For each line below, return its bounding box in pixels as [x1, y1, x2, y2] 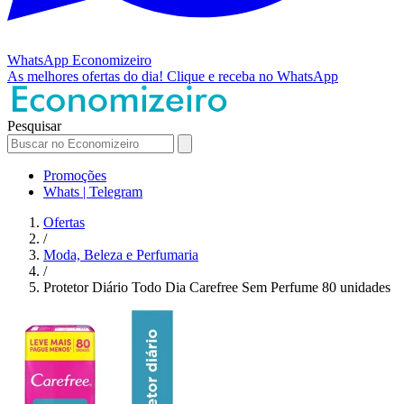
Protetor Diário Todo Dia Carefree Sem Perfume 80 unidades [43, 279, 390, 295]
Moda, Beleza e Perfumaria [43, 246, 198, 262]
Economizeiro [72, 51, 151, 68]
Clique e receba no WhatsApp [167, 68, 338, 84]
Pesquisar [7, 117, 61, 133]
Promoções [43, 167, 106, 183]
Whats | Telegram [43, 183, 142, 199]
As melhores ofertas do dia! [7, 68, 167, 84]
